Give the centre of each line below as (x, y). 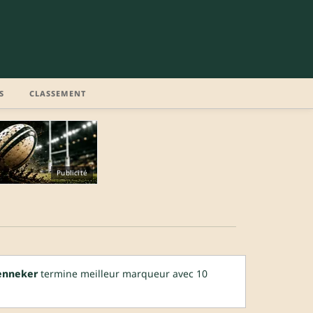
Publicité (72, 172)
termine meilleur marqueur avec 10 (123, 273)
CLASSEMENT (58, 93)
